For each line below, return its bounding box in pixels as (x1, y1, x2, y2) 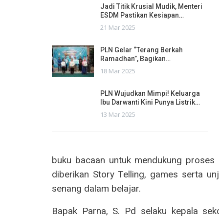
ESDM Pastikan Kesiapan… (100, 11, 184, 20)
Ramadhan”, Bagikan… (100, 55, 171, 63)
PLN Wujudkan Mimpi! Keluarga (100, 89, 200, 98)
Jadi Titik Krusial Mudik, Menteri (100, 2, 202, 11)
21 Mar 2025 (100, 23, 135, 32)
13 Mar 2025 (100, 110, 135, 119)
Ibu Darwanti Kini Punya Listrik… (100, 98, 200, 107)
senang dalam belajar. (52, 183, 141, 195)
